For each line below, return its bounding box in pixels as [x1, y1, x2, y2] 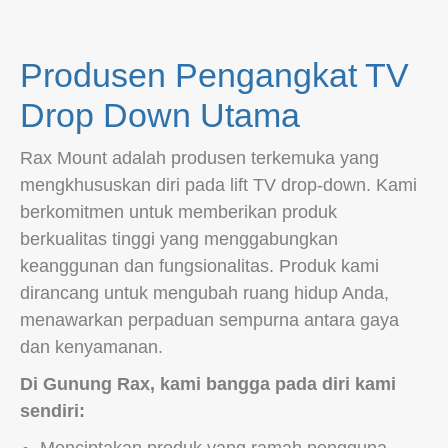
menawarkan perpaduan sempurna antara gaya [20, 310, 399, 331]
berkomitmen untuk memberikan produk [20, 202, 337, 223]
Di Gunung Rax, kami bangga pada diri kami [20, 374, 396, 395]
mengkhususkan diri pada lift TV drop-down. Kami [20, 175, 417, 196]
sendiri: [20, 401, 85, 422]
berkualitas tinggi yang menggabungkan [20, 229, 338, 250]
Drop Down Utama [20, 96, 300, 135]
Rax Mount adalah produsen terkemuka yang [20, 148, 379, 169]
